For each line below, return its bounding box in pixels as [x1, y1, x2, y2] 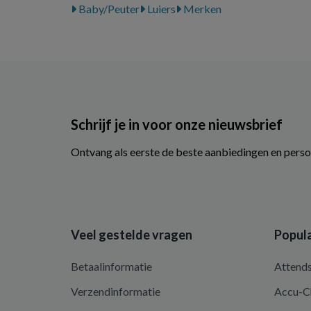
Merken [181, 2, 221, 15]
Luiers [145, 2, 176, 15]
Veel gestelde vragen [71, 227, 192, 242]
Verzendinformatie [71, 285, 160, 298]
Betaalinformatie [71, 260, 152, 273]
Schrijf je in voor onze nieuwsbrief [71, 115, 283, 133]
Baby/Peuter [76, 2, 140, 15]
